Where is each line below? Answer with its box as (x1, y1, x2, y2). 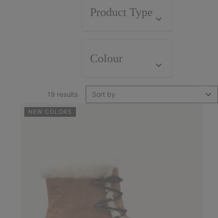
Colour (90, 52, 123, 65)
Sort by (91, 90, 115, 98)
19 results (47, 90, 78, 98)
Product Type (90, 6, 153, 18)
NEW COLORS (28, 108, 72, 115)
